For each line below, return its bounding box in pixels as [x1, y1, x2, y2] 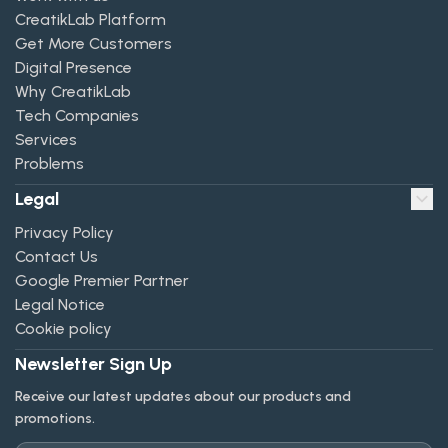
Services [15, 130, 77, 149]
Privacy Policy [15, 223, 114, 242]
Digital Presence [15, 58, 132, 77]
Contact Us [15, 247, 98, 266]
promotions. [15, 410, 95, 427]
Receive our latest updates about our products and [15, 388, 351, 405]
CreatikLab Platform [15, 10, 166, 29]
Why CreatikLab [15, 82, 131, 101]
